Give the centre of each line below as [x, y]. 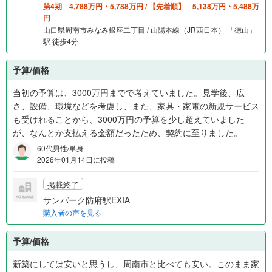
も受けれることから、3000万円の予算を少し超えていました [129, 119]
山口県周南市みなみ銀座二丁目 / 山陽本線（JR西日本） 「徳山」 [150, 30]
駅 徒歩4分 [61, 41]
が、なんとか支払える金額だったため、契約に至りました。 [127, 133]
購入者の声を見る [72, 212]
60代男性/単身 [60, 148]
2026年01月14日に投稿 [76, 160]
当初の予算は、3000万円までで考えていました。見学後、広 [129, 93]
